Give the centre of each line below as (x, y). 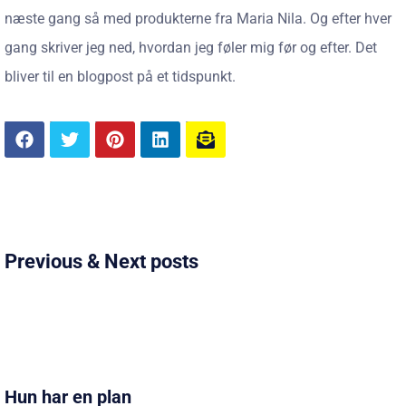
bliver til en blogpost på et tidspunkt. (120, 77)
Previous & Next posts (101, 261)
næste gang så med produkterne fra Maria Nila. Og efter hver (198, 19)
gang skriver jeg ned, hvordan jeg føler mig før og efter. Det (191, 48)
